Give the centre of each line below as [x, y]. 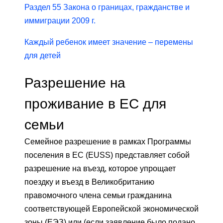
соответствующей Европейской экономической [111, 209]
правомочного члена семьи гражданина [98, 196]
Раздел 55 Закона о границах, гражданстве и [107, 7]
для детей [43, 56]
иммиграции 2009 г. [60, 21]
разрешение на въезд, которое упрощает [100, 169]
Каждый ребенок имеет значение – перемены [109, 42]
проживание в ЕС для [95, 104]
